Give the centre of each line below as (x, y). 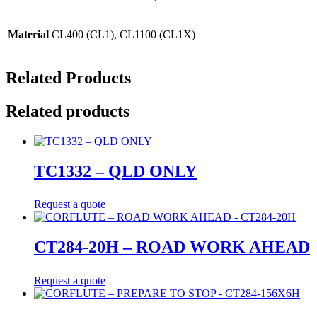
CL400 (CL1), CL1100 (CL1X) (123, 34)
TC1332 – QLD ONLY (115, 171)
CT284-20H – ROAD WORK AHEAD (172, 247)
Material (28, 34)
